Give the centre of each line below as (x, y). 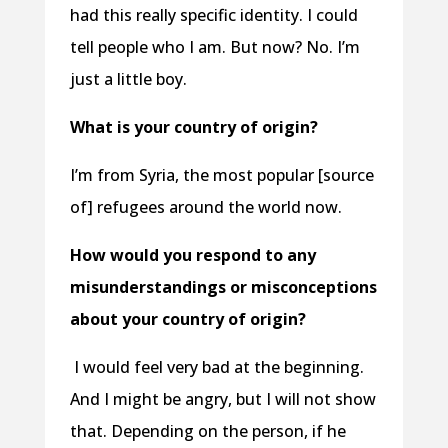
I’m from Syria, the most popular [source (221, 174)
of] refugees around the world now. (205, 206)
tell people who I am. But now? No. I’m (214, 46)
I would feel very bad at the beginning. (218, 366)
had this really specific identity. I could (213, 14)
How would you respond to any (192, 254)
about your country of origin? (187, 318)
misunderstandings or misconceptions (223, 286)
